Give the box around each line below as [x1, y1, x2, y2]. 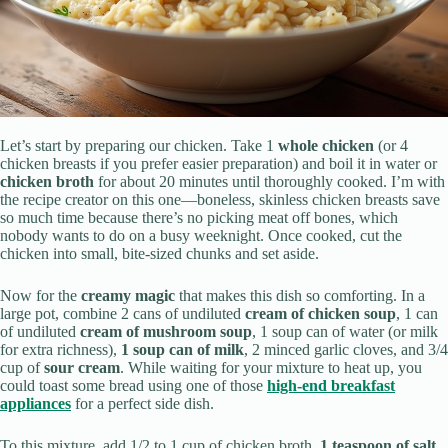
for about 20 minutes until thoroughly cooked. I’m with [94, 173, 445, 191]
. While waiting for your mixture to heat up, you [120, 359, 422, 377]
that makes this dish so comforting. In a [175, 287, 425, 305]
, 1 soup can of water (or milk [252, 323, 438, 341]
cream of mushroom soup [80, 323, 252, 341]
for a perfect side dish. [71, 395, 214, 413]
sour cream [44, 359, 120, 377]
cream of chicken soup [245, 305, 396, 323]
